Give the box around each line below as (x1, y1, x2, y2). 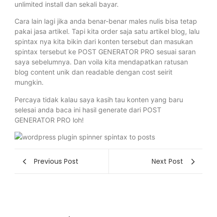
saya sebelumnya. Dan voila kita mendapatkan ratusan (15, 58, 188, 66)
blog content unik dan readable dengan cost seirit (15, 68, 172, 77)
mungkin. (15, 78, 44, 87)
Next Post (152, 156, 183, 166)
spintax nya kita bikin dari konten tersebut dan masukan (15, 37, 193, 46)
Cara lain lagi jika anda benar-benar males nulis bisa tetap (15, 17, 197, 26)
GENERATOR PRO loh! (15, 115, 84, 124)
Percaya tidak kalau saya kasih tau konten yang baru (15, 95, 183, 104)
